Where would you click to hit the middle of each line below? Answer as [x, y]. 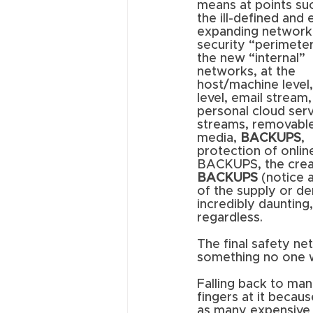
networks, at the [248, 72]
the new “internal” [253, 59]
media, [219, 139]
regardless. [232, 218]
